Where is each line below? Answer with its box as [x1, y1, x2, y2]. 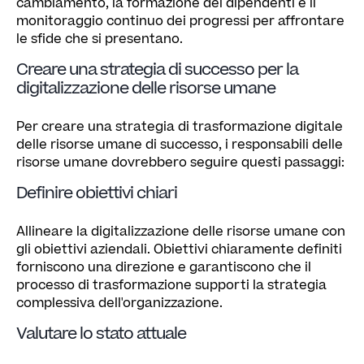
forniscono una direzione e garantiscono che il [16, 258, 311, 276]
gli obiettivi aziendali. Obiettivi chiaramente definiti [16, 240, 342, 258]
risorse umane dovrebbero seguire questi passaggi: [16, 153, 344, 171]
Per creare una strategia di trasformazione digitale [16, 117, 343, 136]
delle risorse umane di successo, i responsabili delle [16, 135, 343, 154]
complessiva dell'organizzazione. [16, 293, 223, 312]
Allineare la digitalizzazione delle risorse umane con [16, 222, 345, 240]
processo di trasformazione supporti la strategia [16, 275, 327, 294]
